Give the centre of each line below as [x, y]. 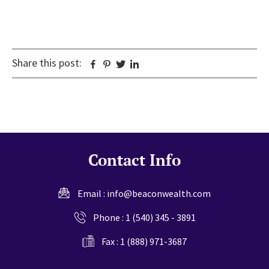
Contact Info [134, 159]
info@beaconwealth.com [159, 193]
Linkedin [158, 64]
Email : [92, 193]
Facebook [119, 64]
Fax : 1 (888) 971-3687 [144, 241]
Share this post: [47, 62]
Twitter [142, 64]
